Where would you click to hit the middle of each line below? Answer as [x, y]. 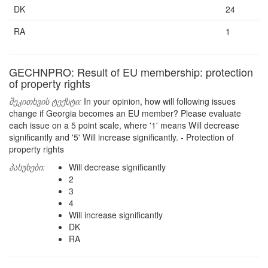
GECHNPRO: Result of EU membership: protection [131, 72]
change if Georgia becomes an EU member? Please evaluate [125, 113]
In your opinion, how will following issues [159, 101]
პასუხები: [27, 167]
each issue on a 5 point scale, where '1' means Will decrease [124, 125]
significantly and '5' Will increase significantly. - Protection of [121, 137]
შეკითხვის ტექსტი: [45, 101]
